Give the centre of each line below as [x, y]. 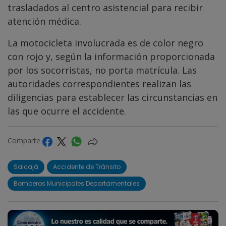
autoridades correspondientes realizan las [99, 84]
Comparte [25, 141]
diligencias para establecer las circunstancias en [112, 98]
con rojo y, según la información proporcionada [111, 57]
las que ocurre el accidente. [67, 111]
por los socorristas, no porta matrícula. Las [102, 70]
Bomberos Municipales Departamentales [77, 183]
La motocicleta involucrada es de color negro [105, 43]
